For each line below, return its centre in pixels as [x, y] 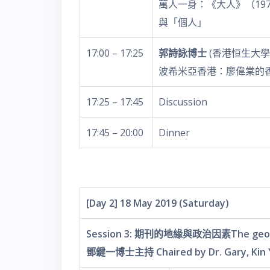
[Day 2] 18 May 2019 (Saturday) [158, 203]
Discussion [183, 102]
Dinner [174, 133]
